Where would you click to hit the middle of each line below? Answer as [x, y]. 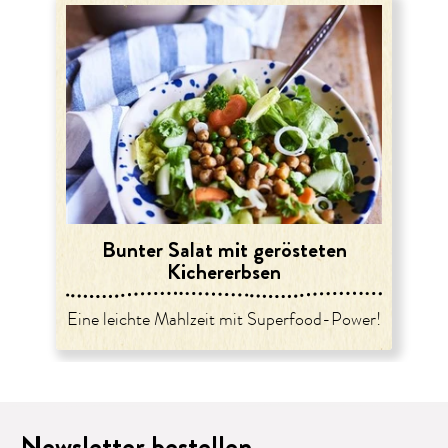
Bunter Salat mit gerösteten [224, 249]
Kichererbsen [224, 271]
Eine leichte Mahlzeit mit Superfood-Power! [224, 319]
